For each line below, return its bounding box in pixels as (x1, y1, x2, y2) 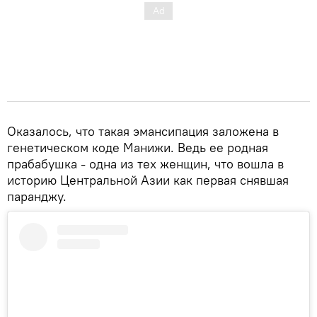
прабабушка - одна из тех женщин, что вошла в (7, 155, 284, 172)
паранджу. (7, 188, 67, 204)
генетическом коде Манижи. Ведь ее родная (7, 139, 268, 156)
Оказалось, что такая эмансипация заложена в (7, 122, 279, 139)
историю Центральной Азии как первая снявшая (7, 171, 289, 188)
